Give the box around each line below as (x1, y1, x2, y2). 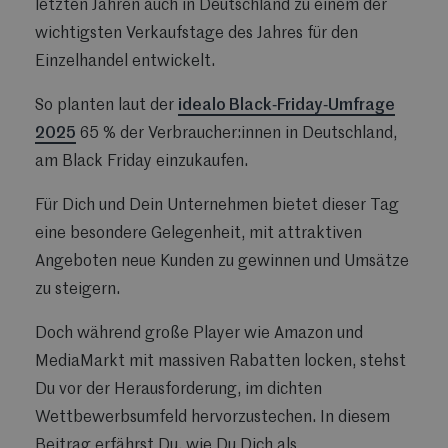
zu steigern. (35, 281, 124, 298)
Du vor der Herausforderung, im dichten (35, 381, 322, 398)
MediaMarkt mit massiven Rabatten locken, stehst (35, 353, 406, 370)
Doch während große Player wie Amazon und (35, 325, 363, 342)
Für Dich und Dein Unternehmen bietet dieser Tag (35, 197, 399, 214)
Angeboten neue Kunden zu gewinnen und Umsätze (35, 253, 409, 270)
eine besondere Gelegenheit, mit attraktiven (35, 225, 362, 242)
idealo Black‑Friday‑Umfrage (178, 97, 395, 114)
